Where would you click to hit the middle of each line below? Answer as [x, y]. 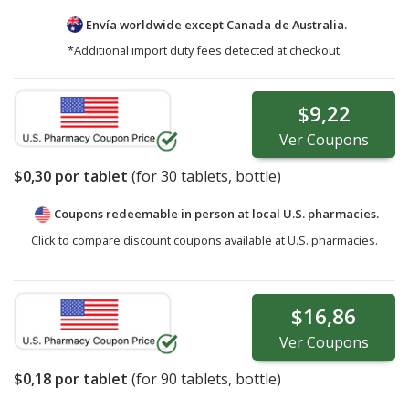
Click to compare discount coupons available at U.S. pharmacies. [204, 241]
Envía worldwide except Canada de [187, 24]
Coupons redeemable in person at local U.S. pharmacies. [216, 214]
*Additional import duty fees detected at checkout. [204, 51]
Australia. [319, 24]
